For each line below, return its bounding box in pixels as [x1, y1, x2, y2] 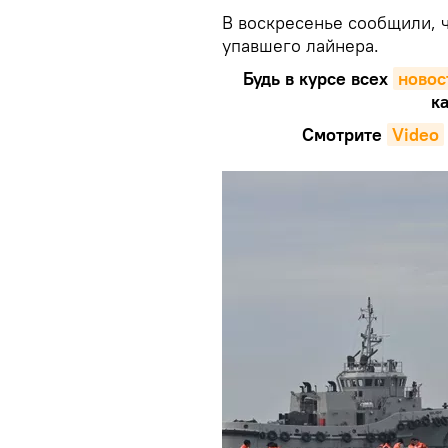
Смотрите [302, 123, 382, 146]
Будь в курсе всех [243, 67, 388, 90]
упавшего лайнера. [222, 34, 379, 57]
